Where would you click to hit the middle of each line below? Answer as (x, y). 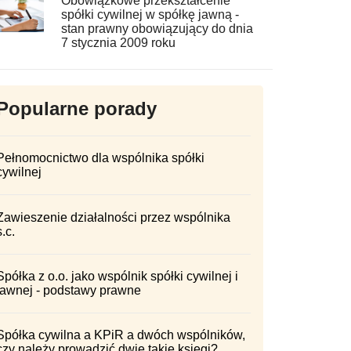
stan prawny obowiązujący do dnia (157, 29)
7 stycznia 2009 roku (118, 43)
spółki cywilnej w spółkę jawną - (150, 15)
